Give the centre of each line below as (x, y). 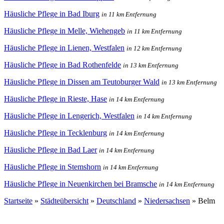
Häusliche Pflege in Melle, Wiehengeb (64, 30)
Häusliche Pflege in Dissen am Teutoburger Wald (82, 81)
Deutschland (116, 200)
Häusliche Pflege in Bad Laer (50, 149)
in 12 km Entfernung (154, 48)
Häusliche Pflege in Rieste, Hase (55, 98)
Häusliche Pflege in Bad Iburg (52, 13)
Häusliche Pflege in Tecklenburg (55, 132)
